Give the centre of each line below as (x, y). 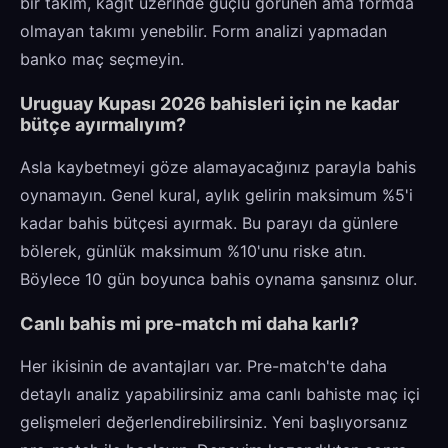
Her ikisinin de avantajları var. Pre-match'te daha (203, 366)
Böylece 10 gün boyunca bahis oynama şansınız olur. (218, 279)
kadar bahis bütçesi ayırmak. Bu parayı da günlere (209, 223)
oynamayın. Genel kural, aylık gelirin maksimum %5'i (216, 195)
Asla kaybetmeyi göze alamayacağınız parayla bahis (218, 167)
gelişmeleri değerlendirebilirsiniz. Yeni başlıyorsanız (214, 422)
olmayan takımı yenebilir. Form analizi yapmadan (203, 31)
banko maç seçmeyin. (102, 59)
